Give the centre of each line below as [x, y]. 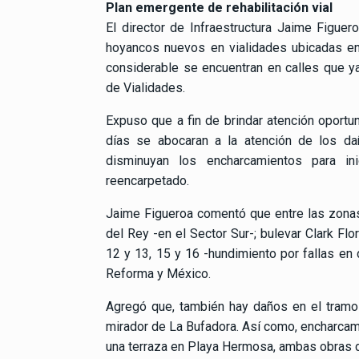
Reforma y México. [158, 273]
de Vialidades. [145, 87]
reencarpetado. [147, 180]
